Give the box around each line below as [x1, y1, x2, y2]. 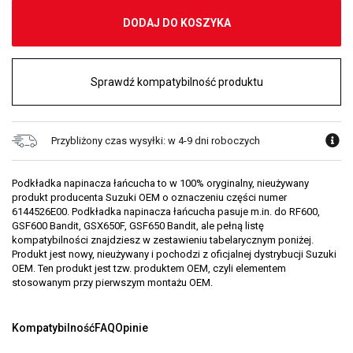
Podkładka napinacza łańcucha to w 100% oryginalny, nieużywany [12, 177, 309, 189]
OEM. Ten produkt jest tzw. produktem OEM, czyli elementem [12, 262, 286, 274]
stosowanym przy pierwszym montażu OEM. [12, 277, 213, 288]
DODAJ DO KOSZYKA [122, 17, 231, 29]
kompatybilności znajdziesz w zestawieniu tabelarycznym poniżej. [12, 234, 314, 246]
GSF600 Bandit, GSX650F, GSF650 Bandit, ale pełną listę [12, 220, 264, 232]
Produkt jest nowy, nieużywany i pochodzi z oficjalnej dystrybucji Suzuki [12, 248, 336, 260]
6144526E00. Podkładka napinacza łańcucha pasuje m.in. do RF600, [12, 206, 320, 217]
